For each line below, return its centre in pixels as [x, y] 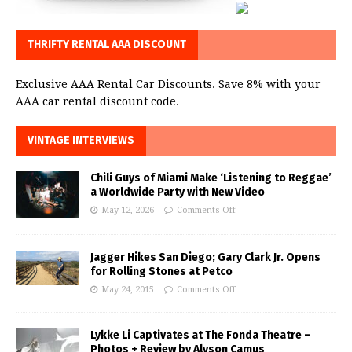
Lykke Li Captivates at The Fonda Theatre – [201, 335]
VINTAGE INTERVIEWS [81, 141]
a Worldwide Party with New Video [178, 192]
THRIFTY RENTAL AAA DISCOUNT [107, 45]
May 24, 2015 [128, 290]
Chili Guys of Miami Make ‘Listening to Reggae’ [211, 178]
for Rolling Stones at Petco [161, 272]
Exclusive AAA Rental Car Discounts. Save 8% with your [168, 84]
